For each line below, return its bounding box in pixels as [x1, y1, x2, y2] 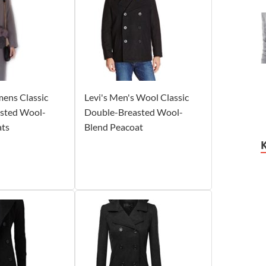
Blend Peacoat [84, 121, 143, 132]
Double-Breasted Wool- [84, 106, 183, 118]
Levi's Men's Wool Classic [84, 91, 189, 103]
